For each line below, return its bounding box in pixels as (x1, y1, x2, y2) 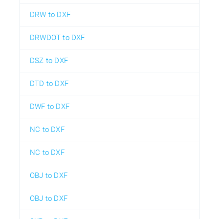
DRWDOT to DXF (30, 33, 85, 43)
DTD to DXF (30, 79, 68, 88)
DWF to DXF (30, 102, 69, 111)
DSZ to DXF (30, 56, 68, 66)
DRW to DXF (30, 10, 70, 20)
